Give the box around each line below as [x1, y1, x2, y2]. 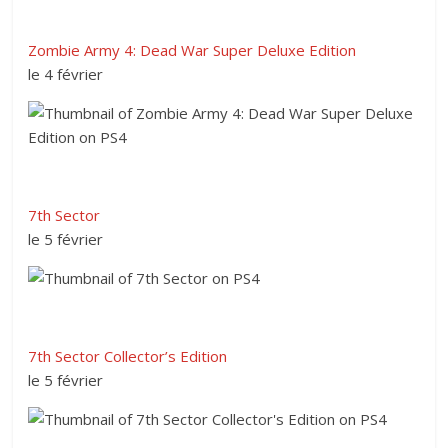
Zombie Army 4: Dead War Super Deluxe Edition [28, 39, 357, 60]
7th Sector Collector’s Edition [28, 345, 228, 366]
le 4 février [28, 63, 104, 84]
